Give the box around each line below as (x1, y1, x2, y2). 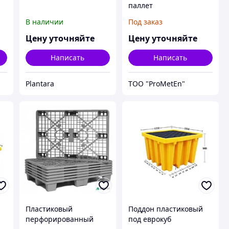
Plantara (25, 78, 54, 88)
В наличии (25, 16, 63, 27)
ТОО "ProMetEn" (128, 78, 185, 88)
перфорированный (25, 214, 94, 224)
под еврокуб (128, 214, 171, 224)
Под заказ (128, 16, 163, 27)
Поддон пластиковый (128, 204, 203, 214)
